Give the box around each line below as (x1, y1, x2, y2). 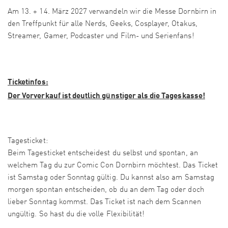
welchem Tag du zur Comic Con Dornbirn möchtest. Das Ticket (8, 162, 218, 170)
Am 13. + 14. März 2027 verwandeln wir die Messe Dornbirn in (8, 8, 216, 16)
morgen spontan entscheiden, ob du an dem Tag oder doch (8, 186, 204, 194)
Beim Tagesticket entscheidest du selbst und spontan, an (8, 150, 198, 158)
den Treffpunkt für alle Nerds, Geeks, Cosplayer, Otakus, (8, 20, 197, 28)
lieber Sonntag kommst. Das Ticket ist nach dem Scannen (8, 198, 201, 207)
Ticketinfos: (8, 77, 48, 87)
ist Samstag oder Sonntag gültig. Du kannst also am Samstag (8, 174, 214, 182)
